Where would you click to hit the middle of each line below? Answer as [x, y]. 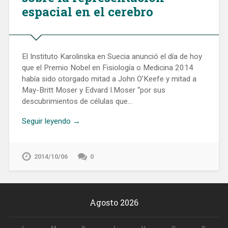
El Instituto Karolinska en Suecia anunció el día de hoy [112, 57]
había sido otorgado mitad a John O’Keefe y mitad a [109, 79]
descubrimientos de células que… [77, 102]
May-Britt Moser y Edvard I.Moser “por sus [93, 90]
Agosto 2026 [114, 202]
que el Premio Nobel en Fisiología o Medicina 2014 [107, 68]
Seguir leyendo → [51, 121]
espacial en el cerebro [87, 12]
